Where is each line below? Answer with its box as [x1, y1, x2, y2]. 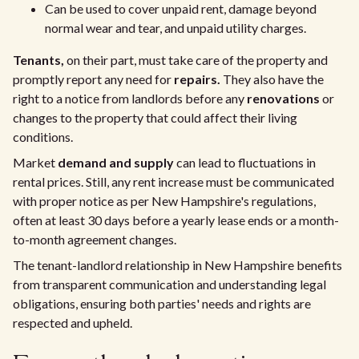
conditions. [13, 129, 73, 144]
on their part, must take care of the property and [64, 52, 328, 67]
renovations [247, 91, 320, 106]
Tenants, [13, 52, 64, 67]
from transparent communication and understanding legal [13, 276, 326, 292]
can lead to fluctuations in [174, 155, 316, 170]
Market [13, 155, 58, 170]
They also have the [220, 71, 324, 87]
